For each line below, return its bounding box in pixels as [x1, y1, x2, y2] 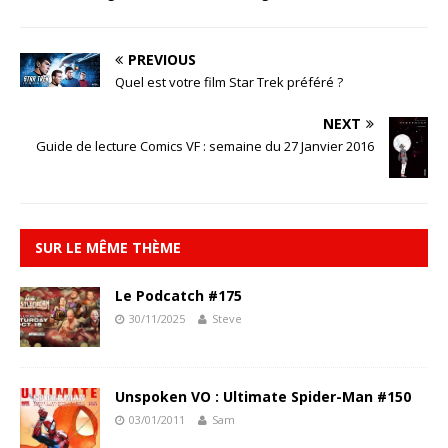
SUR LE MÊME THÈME [35, 237, 181, 257]
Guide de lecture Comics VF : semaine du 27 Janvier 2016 [36, 137, 374, 156]
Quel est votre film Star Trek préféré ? [115, 73, 343, 92]
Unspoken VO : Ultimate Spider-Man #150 [115, 386, 411, 406]
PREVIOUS [128, 50, 196, 70]
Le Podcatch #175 [115, 285, 242, 305]
